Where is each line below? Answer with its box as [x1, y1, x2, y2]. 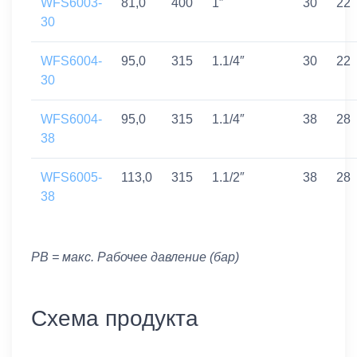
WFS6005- [41, 170, 102, 184]
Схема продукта [31, 305, 198, 331]
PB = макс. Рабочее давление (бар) [31, 249, 239, 264]
